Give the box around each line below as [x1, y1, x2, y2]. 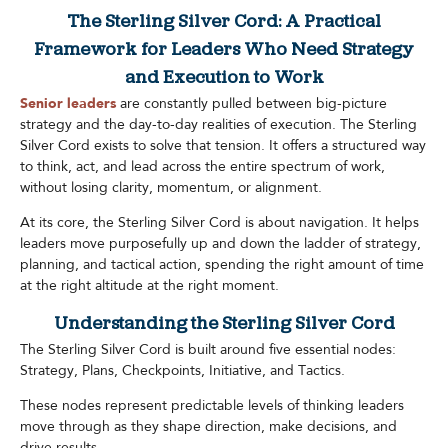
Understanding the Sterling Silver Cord [53, 314, 395, 334]
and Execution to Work [124, 69, 324, 88]
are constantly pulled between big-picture [116, 94, 387, 113]
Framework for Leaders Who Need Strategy [34, 41, 414, 60]
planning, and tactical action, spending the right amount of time [20, 255, 424, 275]
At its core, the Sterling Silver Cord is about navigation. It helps [20, 213, 419, 233]
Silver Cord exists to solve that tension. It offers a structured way [20, 136, 426, 155]
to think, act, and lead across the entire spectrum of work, [20, 157, 385, 176]
